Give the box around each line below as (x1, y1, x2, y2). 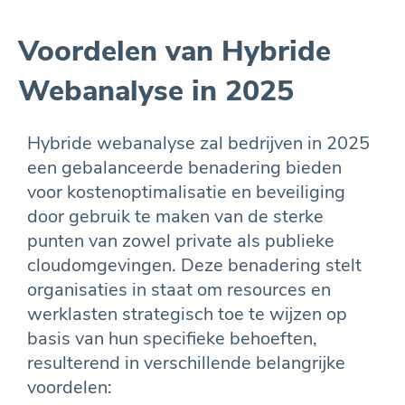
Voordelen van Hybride (18, 31, 331, 71)
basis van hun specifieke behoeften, (27, 325, 317, 351)
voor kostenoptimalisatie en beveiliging (27, 179, 345, 204)
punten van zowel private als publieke (27, 228, 334, 253)
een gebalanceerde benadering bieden (27, 155, 342, 180)
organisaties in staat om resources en (27, 277, 331, 302)
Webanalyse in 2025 (18, 71, 294, 110)
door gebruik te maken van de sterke (27, 203, 324, 229)
